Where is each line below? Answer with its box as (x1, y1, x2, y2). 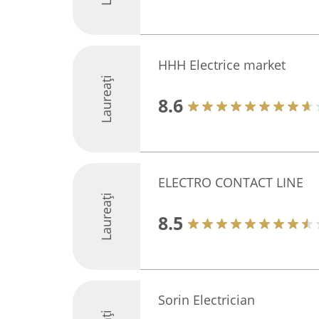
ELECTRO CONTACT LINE (158, 174, 303, 191)
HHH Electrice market (158, 56, 286, 73)
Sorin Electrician (158, 291, 255, 308)
